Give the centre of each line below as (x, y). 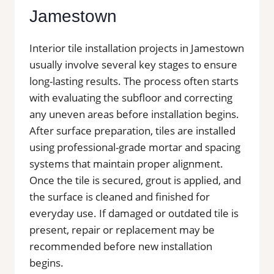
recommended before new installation (121, 246)
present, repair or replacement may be (122, 229)
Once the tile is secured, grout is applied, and (135, 180)
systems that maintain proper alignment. (126, 163)
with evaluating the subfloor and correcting (131, 97)
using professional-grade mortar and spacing (135, 147)
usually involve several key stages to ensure (133, 64)
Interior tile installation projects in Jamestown (137, 48)
